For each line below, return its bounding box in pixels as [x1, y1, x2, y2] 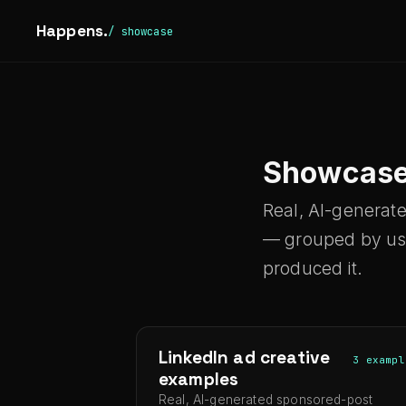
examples [159, 368, 239, 391]
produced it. [263, 257, 362, 279]
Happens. [36, 21, 109, 41]
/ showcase [108, 23, 173, 39]
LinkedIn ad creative [159, 346, 331, 369]
